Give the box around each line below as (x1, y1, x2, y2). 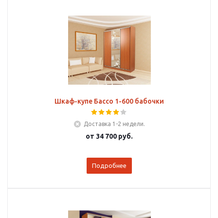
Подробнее (92, 162, 127, 169)
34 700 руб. (96, 132, 133, 140)
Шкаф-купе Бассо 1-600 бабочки (54, 97, 164, 105)
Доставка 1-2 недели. (83, 121, 145, 127)
